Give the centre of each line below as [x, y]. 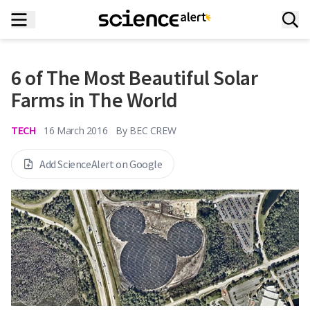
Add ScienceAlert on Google [101, 164]
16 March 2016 [76, 130]
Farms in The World [94, 100]
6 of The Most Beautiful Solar [135, 77]
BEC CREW [153, 130]
